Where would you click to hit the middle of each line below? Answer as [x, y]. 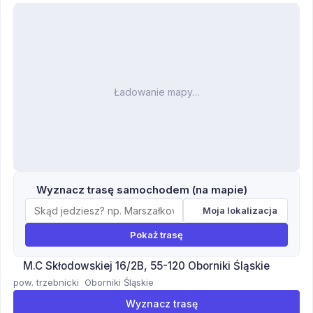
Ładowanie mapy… [156, 92]
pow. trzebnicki [46, 282]
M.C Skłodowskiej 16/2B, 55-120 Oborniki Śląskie [146, 265]
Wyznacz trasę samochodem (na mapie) [142, 189]
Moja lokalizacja [240, 211]
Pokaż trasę [156, 234]
